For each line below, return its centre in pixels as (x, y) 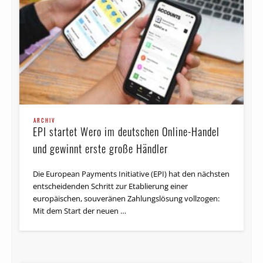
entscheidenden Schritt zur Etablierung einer (111, 186)
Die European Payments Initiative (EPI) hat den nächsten (131, 174)
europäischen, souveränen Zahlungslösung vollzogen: (127, 199)
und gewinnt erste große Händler (101, 149)
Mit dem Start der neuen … (80, 211)
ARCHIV (45, 121)
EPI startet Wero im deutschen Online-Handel (127, 132)
